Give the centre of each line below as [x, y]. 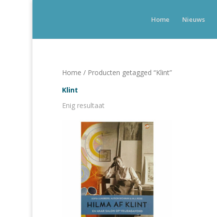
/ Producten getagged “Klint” [126, 72]
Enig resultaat [83, 105]
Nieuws [194, 19]
